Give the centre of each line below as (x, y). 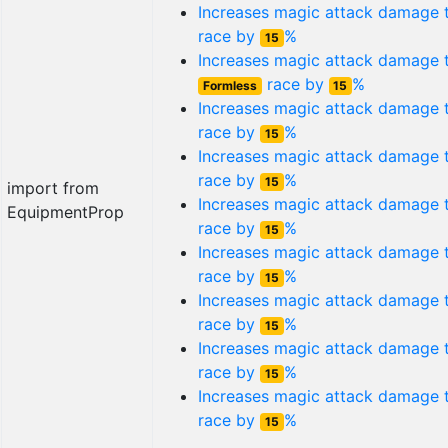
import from (53, 188)
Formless (229, 85)
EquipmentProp (65, 212)
